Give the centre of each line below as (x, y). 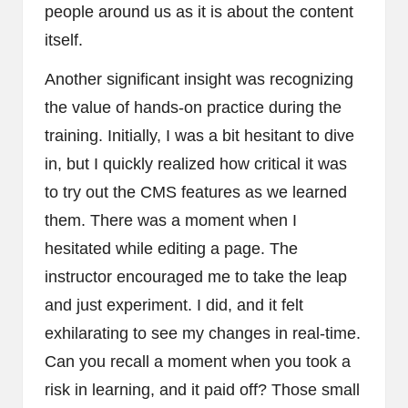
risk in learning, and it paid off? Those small (202, 390)
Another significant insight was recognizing (199, 80)
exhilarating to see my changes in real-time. (203, 334)
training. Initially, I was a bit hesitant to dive (199, 136)
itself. (64, 41)
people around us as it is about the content (199, 12)
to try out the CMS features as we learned (196, 193)
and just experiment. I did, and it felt (174, 306)
